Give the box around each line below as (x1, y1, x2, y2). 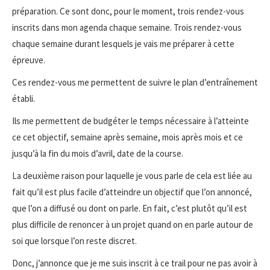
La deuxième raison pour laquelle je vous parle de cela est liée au (12, 169, 252, 181)
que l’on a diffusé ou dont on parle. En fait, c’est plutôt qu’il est (12, 202, 247, 214)
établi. (12, 92, 35, 104)
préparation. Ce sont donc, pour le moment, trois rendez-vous (12, 5, 244, 17)
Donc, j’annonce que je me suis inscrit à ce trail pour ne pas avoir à (12, 257, 257, 269)
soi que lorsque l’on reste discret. (12, 234, 137, 246)
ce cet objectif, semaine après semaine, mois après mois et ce (12, 131, 243, 143)
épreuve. (12, 54, 45, 66)
